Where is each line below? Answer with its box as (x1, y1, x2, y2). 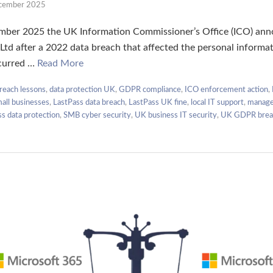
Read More (37, 58, 83, 68)
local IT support (191, 98, 244, 107)
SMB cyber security (63, 111, 131, 119)
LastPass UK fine (129, 98, 187, 107)
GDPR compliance (119, 85, 181, 94)
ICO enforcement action (185, 85, 268, 94)
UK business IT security (135, 111, 217, 119)
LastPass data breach (53, 98, 125, 107)
